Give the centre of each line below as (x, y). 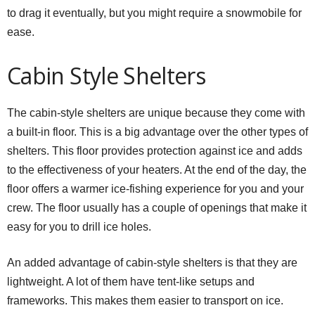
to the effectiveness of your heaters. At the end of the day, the (157, 169)
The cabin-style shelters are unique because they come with (156, 112)
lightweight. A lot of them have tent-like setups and (131, 281)
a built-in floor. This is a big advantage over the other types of (157, 131)
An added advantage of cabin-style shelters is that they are (152, 262)
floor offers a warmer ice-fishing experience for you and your (155, 188)
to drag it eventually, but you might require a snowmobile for (154, 13)
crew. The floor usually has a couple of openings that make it (157, 207)
